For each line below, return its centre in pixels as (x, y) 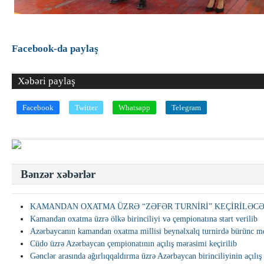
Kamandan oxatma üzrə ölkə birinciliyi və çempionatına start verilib (144, 219)
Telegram (186, 108)
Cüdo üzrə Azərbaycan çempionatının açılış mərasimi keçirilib (133, 244)
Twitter (86, 108)
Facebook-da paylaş (55, 49)
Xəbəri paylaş (47, 81)
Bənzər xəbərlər (58, 174)
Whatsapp (134, 108)
